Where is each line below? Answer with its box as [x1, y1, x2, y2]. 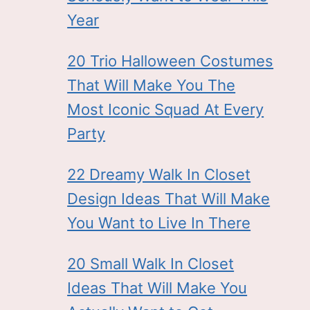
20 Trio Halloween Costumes [67, 51, 274, 70]
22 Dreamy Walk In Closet [67, 165, 251, 183]
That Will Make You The [67, 75, 236, 94]
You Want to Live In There [67, 213, 251, 232]
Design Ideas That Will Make [67, 189, 271, 208]
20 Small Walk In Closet [67, 254, 235, 273]
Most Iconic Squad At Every [67, 100, 264, 118]
